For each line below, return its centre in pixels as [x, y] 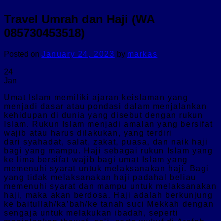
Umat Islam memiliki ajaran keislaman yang [96, 97]
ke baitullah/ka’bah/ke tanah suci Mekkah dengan [109, 204]
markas [142, 54]
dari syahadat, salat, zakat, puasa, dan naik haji [106, 142]
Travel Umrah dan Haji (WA [79, 19]
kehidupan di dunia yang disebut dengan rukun [104, 115]
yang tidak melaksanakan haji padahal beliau [100, 177]
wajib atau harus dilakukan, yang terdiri [88, 133]
